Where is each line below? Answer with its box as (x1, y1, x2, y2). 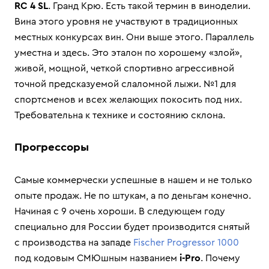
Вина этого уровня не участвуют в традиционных (14, 17, 238, 26)
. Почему (201, 253, 240, 263)
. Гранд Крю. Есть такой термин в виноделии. (48, 1, 250, 11)
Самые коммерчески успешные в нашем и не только (14, 175, 252, 185)
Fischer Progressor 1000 (133, 238, 239, 247)
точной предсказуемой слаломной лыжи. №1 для (14, 79, 236, 89)
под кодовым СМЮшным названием (14, 253, 180, 263)
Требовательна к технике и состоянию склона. (14, 110, 225, 120)
